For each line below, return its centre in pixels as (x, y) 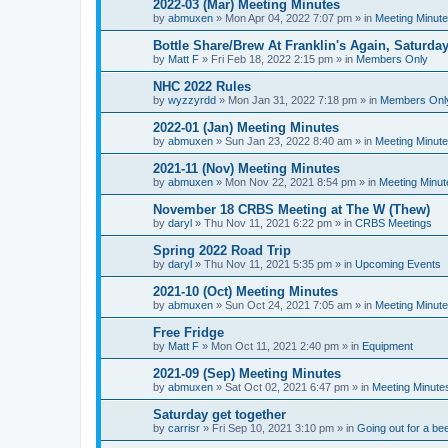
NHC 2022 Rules (202, 86)
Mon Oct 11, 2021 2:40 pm (275, 346)
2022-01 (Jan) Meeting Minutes (246, 127)
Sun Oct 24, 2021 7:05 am (288, 305)
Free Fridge (188, 332)
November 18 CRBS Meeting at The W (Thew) (291, 209)
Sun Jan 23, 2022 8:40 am (288, 141)
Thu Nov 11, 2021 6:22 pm (268, 223)
